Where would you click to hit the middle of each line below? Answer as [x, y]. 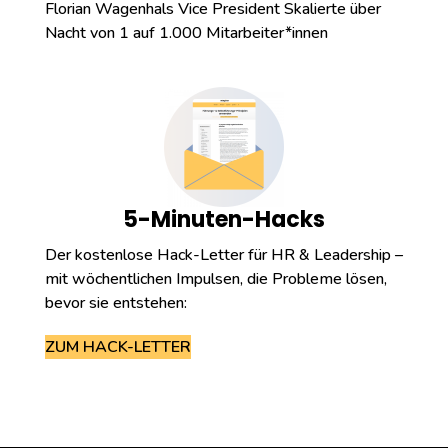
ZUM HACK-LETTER [117, 346]
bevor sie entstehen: [115, 302]
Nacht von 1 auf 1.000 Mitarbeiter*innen [186, 32]
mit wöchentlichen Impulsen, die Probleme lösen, [215, 278]
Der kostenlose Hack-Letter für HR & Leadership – [223, 254]
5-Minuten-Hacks [223, 219]
